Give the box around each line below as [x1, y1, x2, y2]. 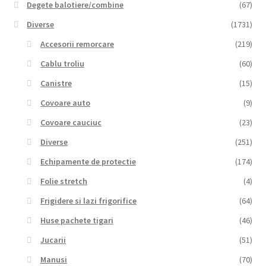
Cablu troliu [40, 58, 84, 69]
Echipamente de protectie [40, 156, 136, 167]
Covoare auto [40, 97, 90, 109]
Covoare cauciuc [40, 117, 102, 128]
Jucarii [40, 235, 66, 246]
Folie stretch [40, 176, 87, 187]
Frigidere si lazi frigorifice [40, 195, 137, 207]
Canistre [40, 78, 72, 89]
